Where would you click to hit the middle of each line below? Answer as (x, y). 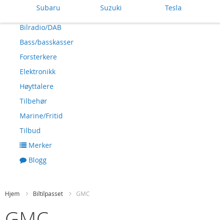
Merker (40, 145)
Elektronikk (38, 71)
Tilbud (30, 130)
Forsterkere (38, 56)
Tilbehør (33, 101)
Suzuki (111, 7)
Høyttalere (37, 86)
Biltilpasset (49, 193)
